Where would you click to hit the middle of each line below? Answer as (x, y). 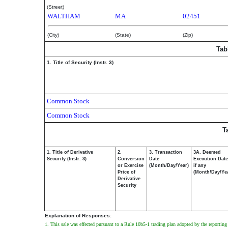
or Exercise (131, 165)
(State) (123, 35)
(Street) (55, 7)
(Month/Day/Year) (169, 165)
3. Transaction (166, 152)
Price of (126, 172)
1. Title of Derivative (70, 152)
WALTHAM (64, 16)
